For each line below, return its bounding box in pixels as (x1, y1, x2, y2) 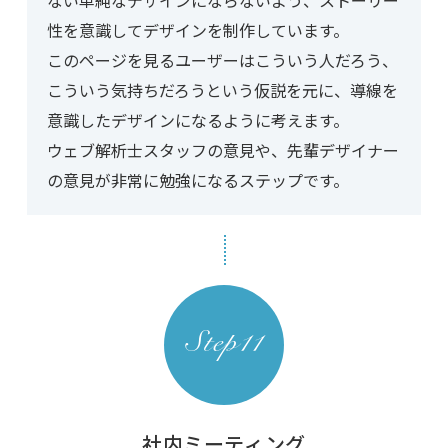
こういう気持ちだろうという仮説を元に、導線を (46, 78, 398, 103)
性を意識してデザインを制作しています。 (46, 18, 349, 43)
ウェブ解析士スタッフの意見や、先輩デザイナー (46, 138, 399, 163)
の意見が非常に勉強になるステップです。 (46, 168, 349, 193)
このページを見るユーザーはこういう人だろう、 (46, 48, 398, 73)
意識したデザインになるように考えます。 (46, 108, 349, 133)
